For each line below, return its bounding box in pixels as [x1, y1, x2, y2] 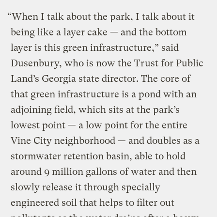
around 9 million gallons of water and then [11, 166, 197, 177]
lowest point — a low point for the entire [11, 119, 188, 131]
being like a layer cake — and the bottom [11, 26, 187, 38]
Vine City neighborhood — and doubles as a [11, 135, 200, 146]
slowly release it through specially [11, 181, 161, 193]
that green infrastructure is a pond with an [11, 88, 197, 100]
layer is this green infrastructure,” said [11, 42, 179, 53]
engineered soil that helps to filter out [11, 197, 175, 208]
